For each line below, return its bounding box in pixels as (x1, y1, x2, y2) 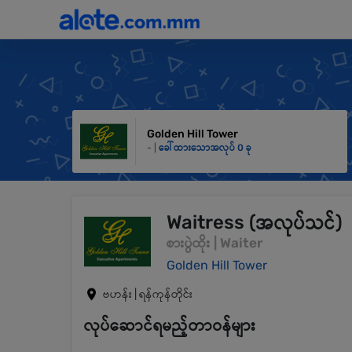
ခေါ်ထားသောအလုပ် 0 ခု (159, 141, 251, 153)
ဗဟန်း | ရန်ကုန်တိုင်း (103, 287, 192, 301)
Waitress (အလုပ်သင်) (167, 211, 343, 233)
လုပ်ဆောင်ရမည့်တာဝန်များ (84, 316, 256, 335)
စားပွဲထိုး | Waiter (167, 235, 262, 251)
